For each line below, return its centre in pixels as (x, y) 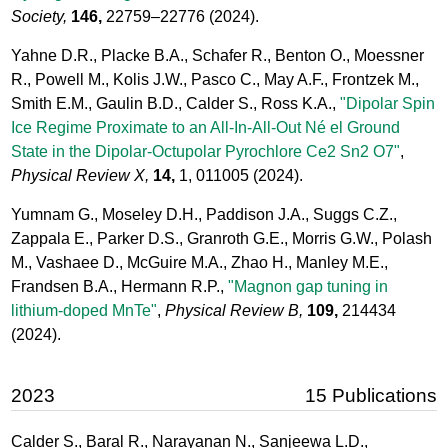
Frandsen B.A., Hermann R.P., (120, 287)
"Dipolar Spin (388, 104)
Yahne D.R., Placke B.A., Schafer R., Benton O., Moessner (218, 56)
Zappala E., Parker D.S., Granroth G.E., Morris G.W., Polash (222, 239)
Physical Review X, (80, 176)
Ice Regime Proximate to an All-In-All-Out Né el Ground (206, 128)
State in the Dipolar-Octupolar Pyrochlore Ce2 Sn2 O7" (206, 152)
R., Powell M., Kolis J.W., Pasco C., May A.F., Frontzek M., (215, 80)
